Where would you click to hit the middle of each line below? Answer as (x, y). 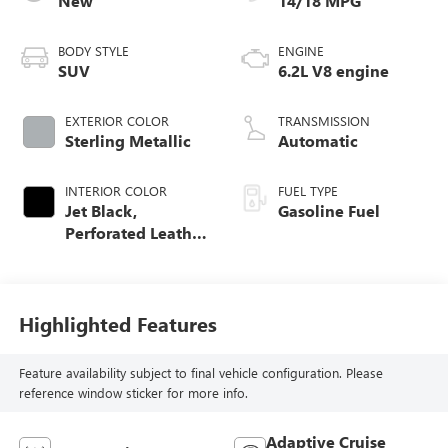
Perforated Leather (135, 232)
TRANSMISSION (324, 120)
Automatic (318, 140)
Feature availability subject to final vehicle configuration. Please (200, 373)
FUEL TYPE (308, 190)
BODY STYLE (93, 50)
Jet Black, (100, 210)
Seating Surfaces (127, 254)
